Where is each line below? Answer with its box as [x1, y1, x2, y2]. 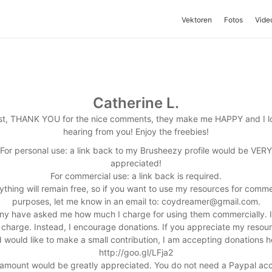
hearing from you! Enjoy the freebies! [63, 126, 209, 137]
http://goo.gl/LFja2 [99, 247, 173, 257]
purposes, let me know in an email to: [12, 196, 161, 206]
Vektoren [182, 15, 212, 24]
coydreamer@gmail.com [161, 196, 258, 206]
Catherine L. [93, 94, 179, 112]
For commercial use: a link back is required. [50, 171, 222, 181]
